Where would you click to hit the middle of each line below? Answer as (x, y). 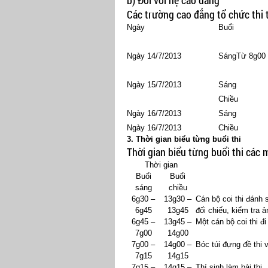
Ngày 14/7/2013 (154, 56)
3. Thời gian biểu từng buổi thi (184, 139)
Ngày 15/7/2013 (154, 85)
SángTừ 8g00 (242, 56)
